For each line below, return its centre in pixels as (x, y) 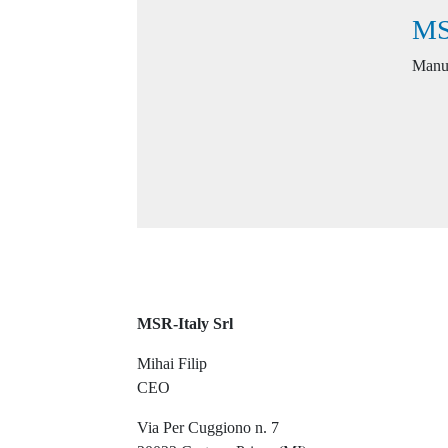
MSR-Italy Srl (185, 324)
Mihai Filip (172, 364)
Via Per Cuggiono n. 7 (208, 428)
